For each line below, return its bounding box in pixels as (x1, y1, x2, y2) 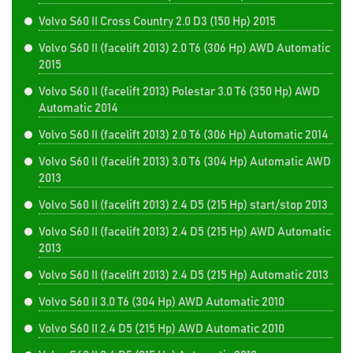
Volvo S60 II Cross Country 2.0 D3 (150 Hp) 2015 (39, 16, 276, 28)
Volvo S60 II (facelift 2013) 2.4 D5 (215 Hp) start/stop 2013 (39, 199, 328, 211)
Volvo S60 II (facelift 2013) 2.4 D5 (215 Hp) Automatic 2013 (39, 269, 329, 281)
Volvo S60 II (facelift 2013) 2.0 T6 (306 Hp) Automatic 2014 (39, 129, 329, 141)
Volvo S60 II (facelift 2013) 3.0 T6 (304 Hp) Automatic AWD (39, 156, 331, 168)
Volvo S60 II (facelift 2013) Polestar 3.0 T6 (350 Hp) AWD (39, 86, 320, 98)
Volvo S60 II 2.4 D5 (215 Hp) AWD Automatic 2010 (39, 323, 284, 335)
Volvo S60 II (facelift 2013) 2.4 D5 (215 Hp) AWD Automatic (39, 226, 331, 238)
